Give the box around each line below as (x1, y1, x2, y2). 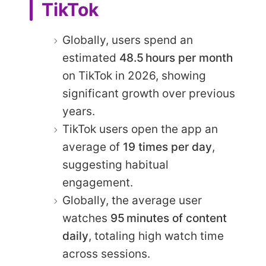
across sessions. (62, 247, 150, 261)
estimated (62, 51, 119, 65)
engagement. (62, 176, 133, 190)
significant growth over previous (62, 87, 235, 101)
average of (62, 140, 123, 154)
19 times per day (123, 140, 212, 154)
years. (62, 104, 95, 119)
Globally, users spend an (62, 33, 193, 47)
